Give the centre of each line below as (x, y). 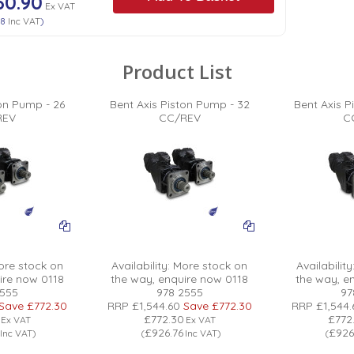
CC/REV (179, 118)
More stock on (209, 266)
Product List (177, 72)
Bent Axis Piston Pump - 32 (179, 105)
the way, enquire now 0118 (180, 279)
